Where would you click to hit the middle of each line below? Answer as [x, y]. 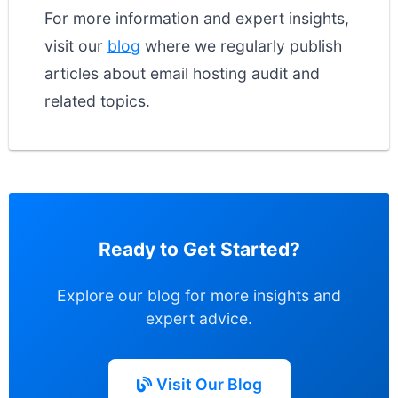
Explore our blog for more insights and [199, 295]
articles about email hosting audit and [182, 73]
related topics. [97, 101]
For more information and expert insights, [197, 18]
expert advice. [199, 318]
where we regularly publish [241, 46]
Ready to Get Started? [199, 249]
